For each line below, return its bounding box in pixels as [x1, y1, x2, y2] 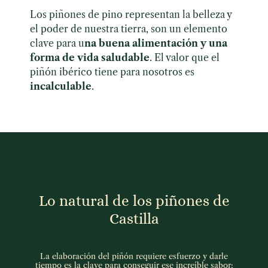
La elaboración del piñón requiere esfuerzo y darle [40, 251, 228, 261]
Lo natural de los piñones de [38, 191, 230, 209]
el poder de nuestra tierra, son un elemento [30, 23, 227, 35]
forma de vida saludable [30, 51, 150, 64]
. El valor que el [150, 51, 220, 64]
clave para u [30, 37, 84, 50]
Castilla [109, 209, 159, 227]
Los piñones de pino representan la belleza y [30, 8, 232, 21]
